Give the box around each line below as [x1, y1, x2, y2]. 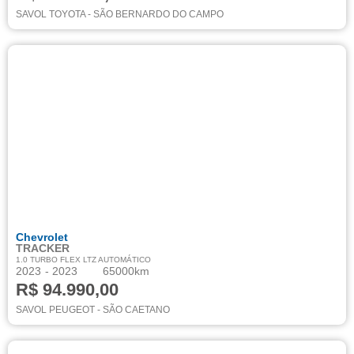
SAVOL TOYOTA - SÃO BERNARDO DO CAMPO [16, 9, 224, 20]
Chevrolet [16, 231, 68, 243]
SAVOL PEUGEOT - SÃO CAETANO [16, 304, 170, 315]
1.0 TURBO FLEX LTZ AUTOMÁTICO [16, 255, 151, 264]
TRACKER [16, 242, 70, 254]
